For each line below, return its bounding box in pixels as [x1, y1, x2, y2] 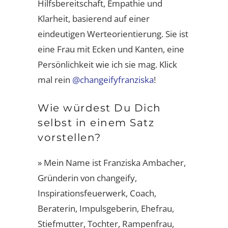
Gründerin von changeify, [38, 172, 137, 184]
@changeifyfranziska [72, 74, 154, 85]
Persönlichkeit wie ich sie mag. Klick [38, 59, 177, 70]
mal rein [38, 74, 72, 85]
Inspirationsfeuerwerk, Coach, [38, 187, 156, 199]
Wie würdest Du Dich [38, 102, 161, 114]
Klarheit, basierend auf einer [38, 13, 150, 24]
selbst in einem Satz [38, 117, 154, 129]
